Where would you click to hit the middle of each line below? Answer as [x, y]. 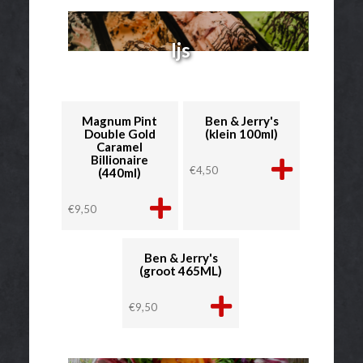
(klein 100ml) [242, 133]
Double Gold [120, 133]
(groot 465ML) [181, 270]
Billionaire [120, 159]
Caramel [120, 146]
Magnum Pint [120, 120]
